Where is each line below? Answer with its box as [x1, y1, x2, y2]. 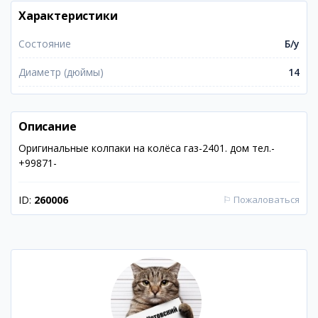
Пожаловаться [234, 193, 300, 206]
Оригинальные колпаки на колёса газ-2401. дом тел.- [18, 141, 275, 155]
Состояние [18, 37, 71, 50]
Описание [18, 119, 77, 134]
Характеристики [18, 8, 118, 23]
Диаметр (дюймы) [18, 65, 104, 79]
